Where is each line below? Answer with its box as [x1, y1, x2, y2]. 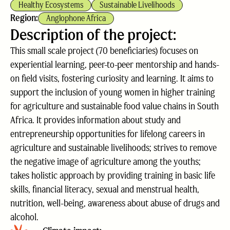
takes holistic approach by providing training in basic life [10, 170, 215, 181]
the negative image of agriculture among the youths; [10, 156, 201, 167]
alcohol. [10, 212, 39, 223]
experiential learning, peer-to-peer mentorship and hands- [10, 59, 219, 70]
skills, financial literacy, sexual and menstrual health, [10, 184, 199, 195]
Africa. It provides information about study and [10, 114, 181, 126]
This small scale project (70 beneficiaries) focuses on [10, 45, 198, 56]
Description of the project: [10, 25, 176, 44]
